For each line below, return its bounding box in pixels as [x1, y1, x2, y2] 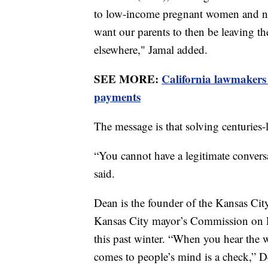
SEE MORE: [94, 70, 162, 87]
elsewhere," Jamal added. [94, 41, 208, 57]
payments [94, 88, 141, 105]
